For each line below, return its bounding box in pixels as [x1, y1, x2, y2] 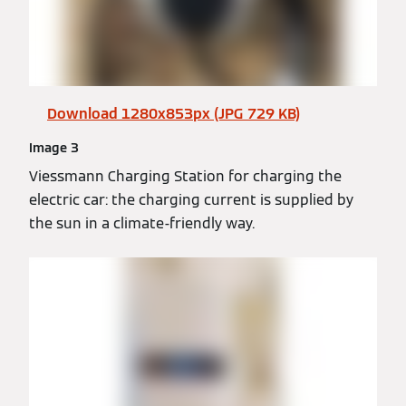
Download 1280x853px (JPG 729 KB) [47, 104, 300, 124]
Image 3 [29, 140, 79, 157]
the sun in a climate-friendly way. [29, 214, 255, 234]
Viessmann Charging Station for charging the [29, 167, 342, 187]
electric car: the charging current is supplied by [29, 190, 353, 210]
